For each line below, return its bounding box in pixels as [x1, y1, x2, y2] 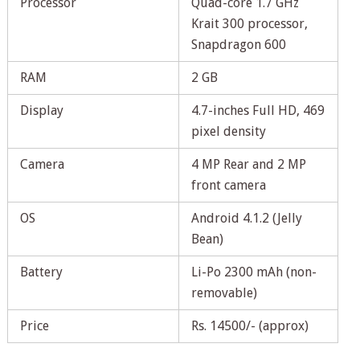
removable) [190, 285, 257, 301]
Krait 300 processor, [190, 16, 308, 32]
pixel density [190, 124, 266, 140]
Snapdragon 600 [190, 37, 286, 53]
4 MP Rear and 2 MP [190, 157, 306, 173]
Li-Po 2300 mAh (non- [190, 264, 317, 280]
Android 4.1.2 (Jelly [190, 211, 302, 227]
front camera [190, 178, 266, 194]
